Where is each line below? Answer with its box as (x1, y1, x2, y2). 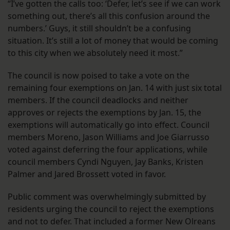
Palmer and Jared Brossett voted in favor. (8, 168, 166, 180)
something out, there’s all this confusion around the (8, 10, 210, 22)
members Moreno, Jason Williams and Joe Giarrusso (8, 131, 209, 143)
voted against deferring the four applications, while (8, 144, 207, 156)
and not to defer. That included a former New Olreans (8, 216, 216, 227)
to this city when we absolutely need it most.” (8, 47, 183, 59)
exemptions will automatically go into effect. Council (8, 119, 209, 131)
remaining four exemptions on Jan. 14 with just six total (8, 82, 222, 94)
